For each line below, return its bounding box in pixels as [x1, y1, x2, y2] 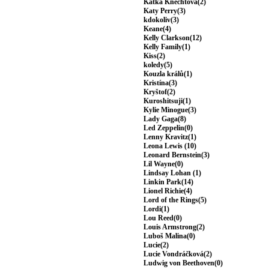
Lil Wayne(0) [144, 160, 183, 169]
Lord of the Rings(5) [144, 196, 207, 205]
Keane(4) [144, 25, 171, 34]
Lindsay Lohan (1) [144, 169, 201, 178]
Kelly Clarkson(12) [144, 34, 202, 43]
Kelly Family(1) [144, 43, 190, 52]
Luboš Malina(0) [144, 232, 195, 241]
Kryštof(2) [144, 88, 175, 97]
